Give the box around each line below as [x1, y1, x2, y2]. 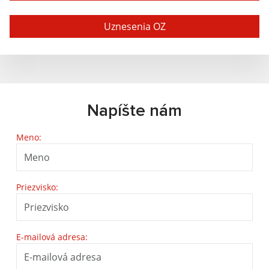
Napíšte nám [87, 103, 182, 119]
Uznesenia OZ [103, 20, 166, 33]
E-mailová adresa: [16, 231, 88, 243]
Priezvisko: [16, 181, 58, 193]
